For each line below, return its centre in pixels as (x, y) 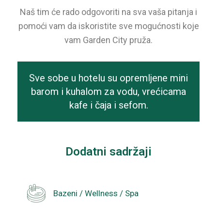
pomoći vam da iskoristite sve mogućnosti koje (108, 26)
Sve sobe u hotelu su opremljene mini (108, 78)
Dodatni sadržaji (108, 152)
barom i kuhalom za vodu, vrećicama (108, 92)
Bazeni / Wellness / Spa (96, 193)
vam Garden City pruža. (108, 40)
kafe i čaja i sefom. (108, 105)
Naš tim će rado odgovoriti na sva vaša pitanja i (108, 12)
